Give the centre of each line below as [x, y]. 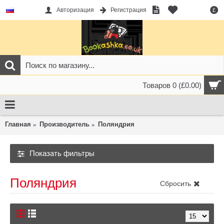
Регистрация [128, 10]
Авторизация [75, 10]
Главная [18, 124]
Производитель [64, 124]
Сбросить [175, 183]
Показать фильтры [62, 153]
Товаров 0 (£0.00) [172, 85]
